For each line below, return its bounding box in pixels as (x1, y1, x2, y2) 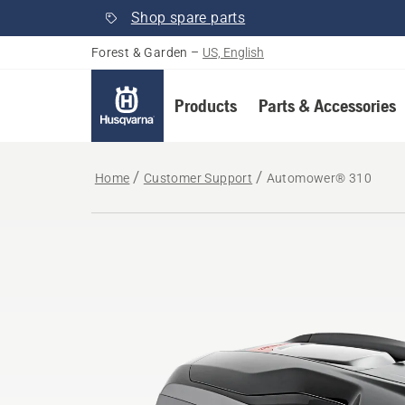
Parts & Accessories (258, 95, 396, 116)
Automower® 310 (266, 171, 372, 185)
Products (174, 95, 237, 116)
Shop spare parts (130, 9, 246, 26)
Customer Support (143, 171, 253, 185)
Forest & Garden (90, 45, 188, 60)
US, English (202, 45, 265, 60)
